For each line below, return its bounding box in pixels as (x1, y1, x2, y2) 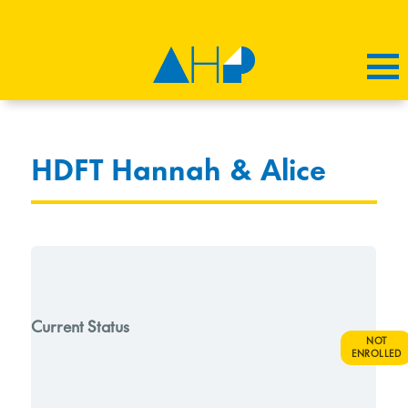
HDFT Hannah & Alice (31, 158, 327, 188)
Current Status (31, 316, 130, 337)
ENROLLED (352, 348, 402, 361)
